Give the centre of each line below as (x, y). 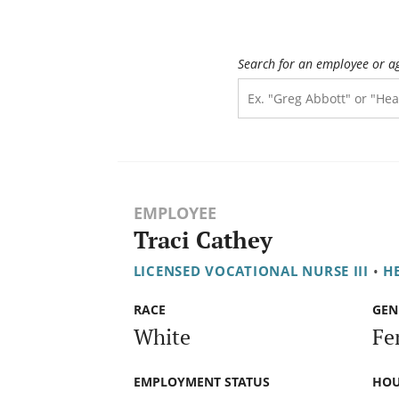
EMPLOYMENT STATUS (201, 381)
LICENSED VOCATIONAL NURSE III (251, 271)
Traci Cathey (203, 240)
